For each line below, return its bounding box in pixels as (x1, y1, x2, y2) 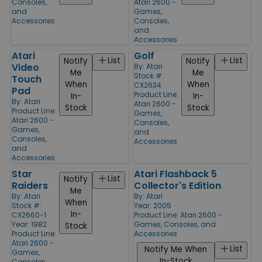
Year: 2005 (134, 200, 171, 211)
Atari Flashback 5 (134, 167, 217, 181)
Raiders (12, 178, 48, 192)
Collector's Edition (134, 178, 221, 192)
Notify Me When (144, 243, 207, 255)
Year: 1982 (12, 219, 47, 229)
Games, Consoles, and (134, 219, 216, 229)
